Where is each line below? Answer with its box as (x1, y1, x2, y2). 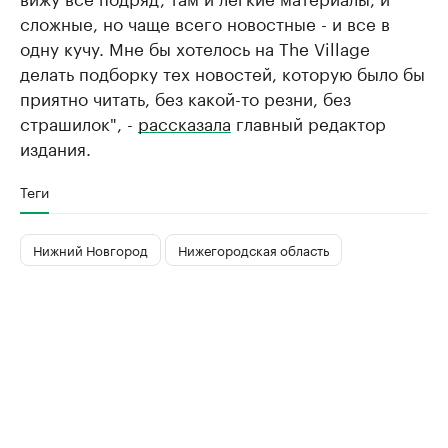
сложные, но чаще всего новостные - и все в (20, 8, 390, 35)
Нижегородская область (178, 239, 329, 260)
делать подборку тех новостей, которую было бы (20, 58, 425, 85)
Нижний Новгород (33, 239, 148, 260)
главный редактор (231, 108, 386, 135)
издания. (20, 133, 91, 160)
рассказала (138, 108, 231, 135)
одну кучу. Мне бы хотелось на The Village (20, 33, 370, 60)
